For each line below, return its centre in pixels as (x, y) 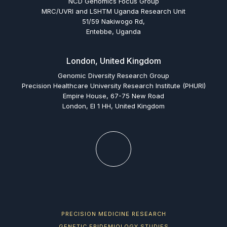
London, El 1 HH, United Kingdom (113, 106)
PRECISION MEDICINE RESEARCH (113, 214)
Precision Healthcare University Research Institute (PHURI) (113, 86)
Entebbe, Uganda (113, 31)
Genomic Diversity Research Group (113, 75)
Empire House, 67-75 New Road (113, 96)
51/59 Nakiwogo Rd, (113, 21)
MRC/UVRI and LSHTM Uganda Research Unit (113, 11)
